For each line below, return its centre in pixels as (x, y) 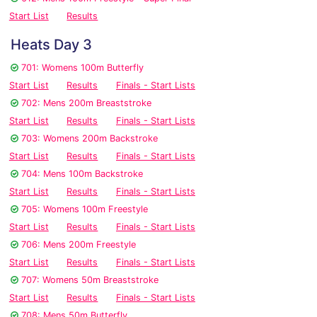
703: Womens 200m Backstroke (90, 139)
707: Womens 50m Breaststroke (90, 280)
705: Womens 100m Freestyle (85, 209)
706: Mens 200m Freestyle (79, 245)
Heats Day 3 (51, 45)
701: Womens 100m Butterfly (82, 68)
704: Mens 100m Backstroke (82, 174)
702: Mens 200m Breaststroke (86, 103)
